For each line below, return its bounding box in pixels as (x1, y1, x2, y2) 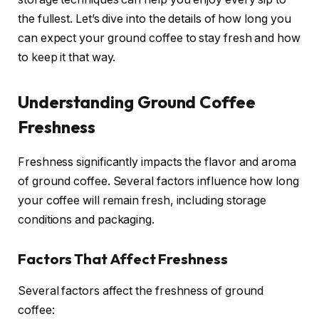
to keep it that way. (18, 50, 116, 64)
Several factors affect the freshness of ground (18, 283, 264, 298)
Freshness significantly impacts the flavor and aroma (18, 155, 296, 169)
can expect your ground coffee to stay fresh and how (18, 31, 300, 45)
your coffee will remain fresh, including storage (18, 193, 267, 207)
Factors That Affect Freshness (18, 250, 228, 268)
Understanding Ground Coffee (18, 90, 256, 113)
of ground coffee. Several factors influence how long (18, 174, 299, 188)
